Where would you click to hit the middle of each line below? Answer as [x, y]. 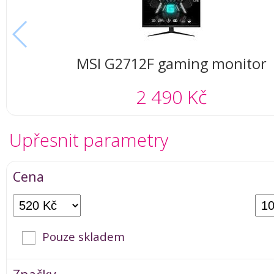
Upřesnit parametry [89, 140]
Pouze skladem [84, 236]
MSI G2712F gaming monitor [171, 64]
